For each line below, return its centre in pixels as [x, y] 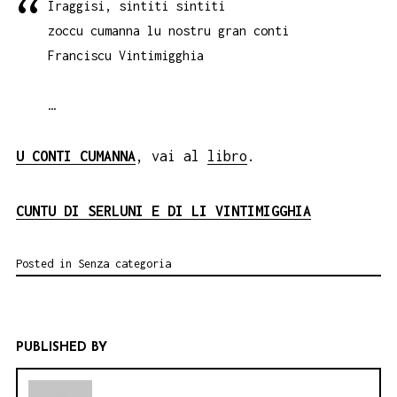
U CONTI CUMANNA [76, 156]
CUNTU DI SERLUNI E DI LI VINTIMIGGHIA [163, 211]
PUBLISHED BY [62, 347]
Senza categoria [125, 263]
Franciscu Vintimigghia [126, 55]
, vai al [171, 156]
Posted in [47, 263]
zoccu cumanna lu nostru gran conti [168, 30]
